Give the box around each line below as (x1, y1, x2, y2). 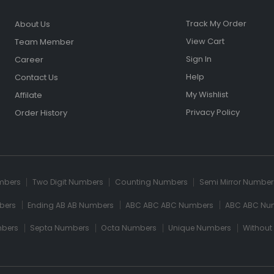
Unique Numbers (168, 223, 232, 234)
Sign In (185, 53, 212, 65)
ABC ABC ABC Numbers (125, 199, 214, 210)
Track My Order (185, 17, 246, 29)
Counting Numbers (114, 177, 188, 188)
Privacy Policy (185, 106, 240, 119)
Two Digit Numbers (32, 177, 103, 188)
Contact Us (14, 72, 58, 84)
